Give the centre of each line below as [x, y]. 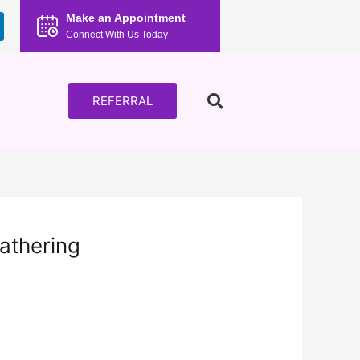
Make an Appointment [126, 18]
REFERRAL [122, 100]
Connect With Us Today [117, 35]
